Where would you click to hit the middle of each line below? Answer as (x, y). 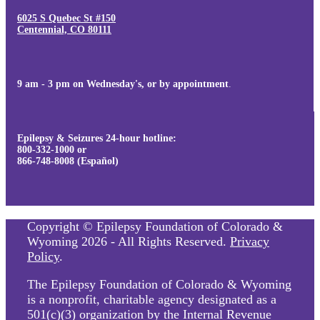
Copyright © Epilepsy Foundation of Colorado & (155, 227)
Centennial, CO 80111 (64, 30)
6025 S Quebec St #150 (66, 19)
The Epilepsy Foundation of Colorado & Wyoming (159, 285)
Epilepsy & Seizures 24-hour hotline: (97, 139)
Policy (43, 257)
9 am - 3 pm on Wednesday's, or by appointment (123, 84)
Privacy (250, 242)
